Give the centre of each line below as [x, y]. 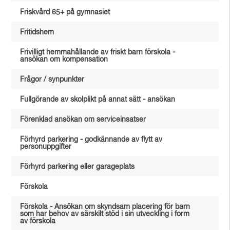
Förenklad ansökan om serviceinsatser [83, 120]
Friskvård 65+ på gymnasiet [65, 12]
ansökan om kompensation [64, 60]
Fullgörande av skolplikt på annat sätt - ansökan [98, 100]
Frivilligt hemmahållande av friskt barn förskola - [98, 52]
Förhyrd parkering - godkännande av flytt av [91, 140]
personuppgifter [46, 147]
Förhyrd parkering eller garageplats [78, 167]
